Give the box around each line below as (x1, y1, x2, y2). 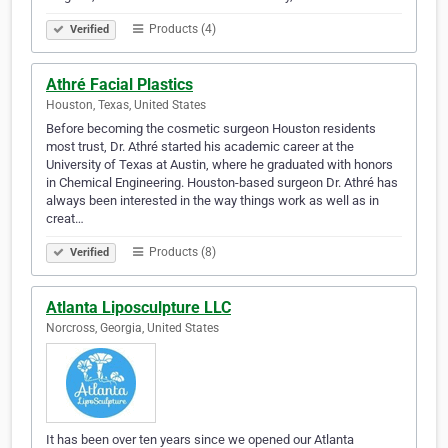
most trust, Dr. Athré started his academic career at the (46, 139, 354, 155)
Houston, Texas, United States (46, 98, 206, 113)
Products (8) (146, 245, 216, 260)
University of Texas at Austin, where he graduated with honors (46, 157, 393, 173)
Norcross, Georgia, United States (46, 321, 219, 336)
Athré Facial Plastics (46, 75, 193, 95)
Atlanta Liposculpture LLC (46, 298, 231, 318)
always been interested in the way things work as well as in (46, 193, 379, 209)
